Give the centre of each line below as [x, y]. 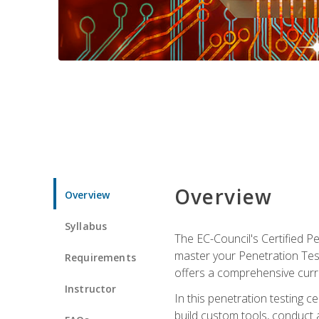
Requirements [100, 257]
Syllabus [86, 226]
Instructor [91, 288]
